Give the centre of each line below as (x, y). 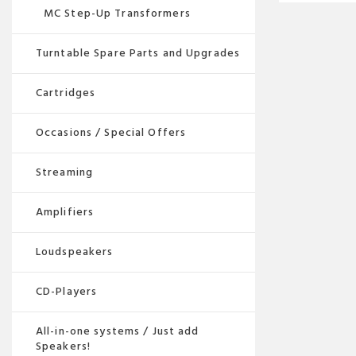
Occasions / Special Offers (111, 132)
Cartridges (66, 93)
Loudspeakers (75, 252)
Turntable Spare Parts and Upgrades (138, 53)
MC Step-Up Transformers (117, 13)
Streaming (65, 172)
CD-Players (67, 291)
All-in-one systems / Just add (118, 331)
